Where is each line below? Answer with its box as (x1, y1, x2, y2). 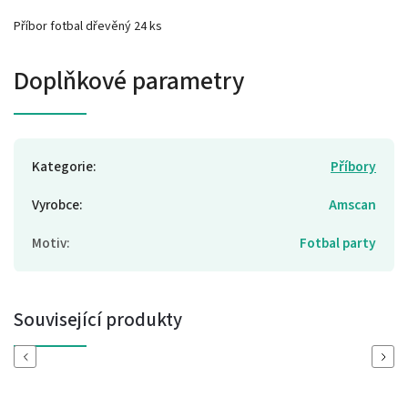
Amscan (329, 194, 376, 215)
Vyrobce (32, 194, 79, 215)
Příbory (331, 156, 376, 177)
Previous (20, 349, 66, 363)
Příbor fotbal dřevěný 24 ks (14, 16, 162, 36)
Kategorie (32, 156, 93, 177)
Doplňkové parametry (14, 62, 244, 99)
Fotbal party (300, 232, 376, 253)
